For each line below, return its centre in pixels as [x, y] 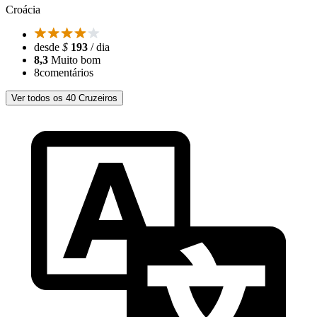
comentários [67, 73]
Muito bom [76, 60]
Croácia [23, 10]
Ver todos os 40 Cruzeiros [64, 98]
